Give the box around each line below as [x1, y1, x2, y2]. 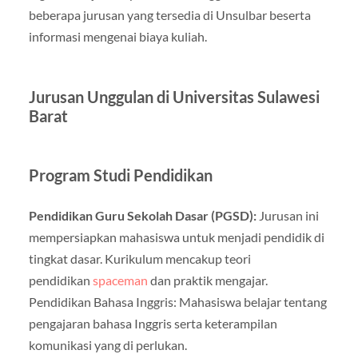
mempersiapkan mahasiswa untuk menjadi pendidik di [28, 229, 324, 245]
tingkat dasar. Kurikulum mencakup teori [28, 250, 251, 266]
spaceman [92, 272, 148, 288]
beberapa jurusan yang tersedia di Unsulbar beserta [28, 6, 311, 22]
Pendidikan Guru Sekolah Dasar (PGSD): [28, 207, 257, 223]
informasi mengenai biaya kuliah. [28, 28, 207, 44]
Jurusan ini [256, 207, 319, 223]
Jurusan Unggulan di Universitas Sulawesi [28, 86, 320, 106]
